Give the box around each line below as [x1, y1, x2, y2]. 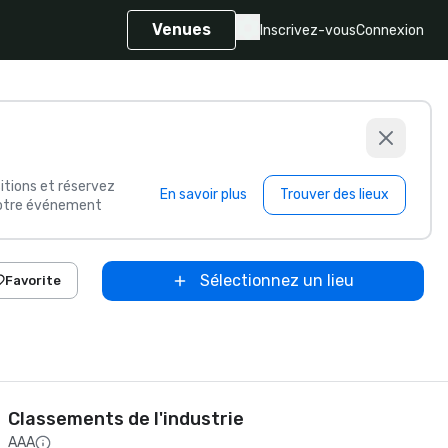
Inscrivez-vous [260, 21, 356, 39]
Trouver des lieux [280, 186, 389, 203]
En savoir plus [160, 186, 247, 203]
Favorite [5, 273, 61, 288]
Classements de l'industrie [8, 408, 244, 430]
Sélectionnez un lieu [200, 270, 354, 290]
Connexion [356, 21, 424, 39]
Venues [152, 20, 211, 39]
